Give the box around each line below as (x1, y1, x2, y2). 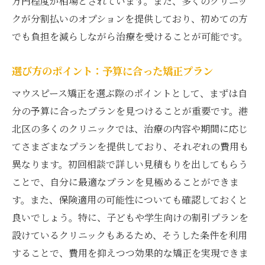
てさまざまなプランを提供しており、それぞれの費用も (12, 139, 248, 153)
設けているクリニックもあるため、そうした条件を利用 (12, 228, 247, 242)
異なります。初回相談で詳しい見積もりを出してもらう (12, 157, 248, 171)
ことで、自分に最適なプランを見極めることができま (12, 174, 239, 189)
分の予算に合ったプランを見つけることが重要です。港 (12, 104, 248, 118)
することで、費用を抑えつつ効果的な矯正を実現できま (12, 245, 248, 260)
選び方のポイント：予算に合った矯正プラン (12, 63, 213, 78)
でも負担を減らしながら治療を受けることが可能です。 (12, 29, 248, 43)
